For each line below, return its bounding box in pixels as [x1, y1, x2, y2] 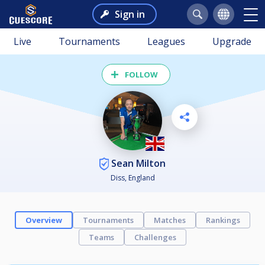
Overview [25, 215, 62, 226]
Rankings [206, 215, 240, 226]
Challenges [134, 232, 176, 243]
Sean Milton [109, 156, 166, 170]
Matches [154, 215, 186, 226]
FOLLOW [125, 69, 158, 80]
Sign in [114, 8, 145, 21]
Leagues [147, 35, 185, 48]
